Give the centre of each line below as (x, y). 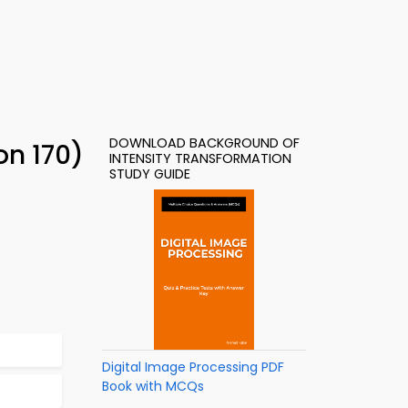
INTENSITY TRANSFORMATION (200, 158)
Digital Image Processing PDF (193, 367)
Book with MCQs (153, 386)
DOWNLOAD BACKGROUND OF (204, 143)
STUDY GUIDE (150, 174)
